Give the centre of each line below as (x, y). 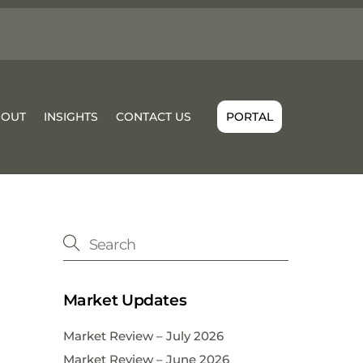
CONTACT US (154, 117)
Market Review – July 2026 (143, 335)
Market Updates (125, 300)
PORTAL (249, 117)
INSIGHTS (71, 117)
